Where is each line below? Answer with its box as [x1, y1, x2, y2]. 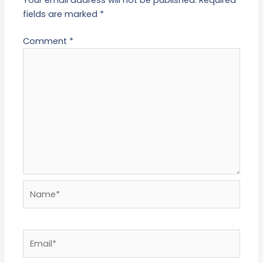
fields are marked [23, 8, 100, 20]
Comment [23, 35, 70, 47]
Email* [22, 230, 49, 242]
